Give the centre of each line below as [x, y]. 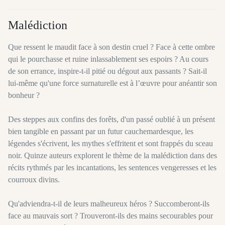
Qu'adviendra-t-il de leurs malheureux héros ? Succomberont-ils [109, 204]
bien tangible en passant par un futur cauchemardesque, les [101, 132]
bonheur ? [24, 95]
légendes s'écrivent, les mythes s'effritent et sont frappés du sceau [110, 144]
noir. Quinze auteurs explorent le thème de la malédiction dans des [113, 156]
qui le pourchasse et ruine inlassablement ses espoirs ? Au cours [108, 59]
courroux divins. [34, 180]
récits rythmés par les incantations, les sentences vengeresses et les [112, 168]
